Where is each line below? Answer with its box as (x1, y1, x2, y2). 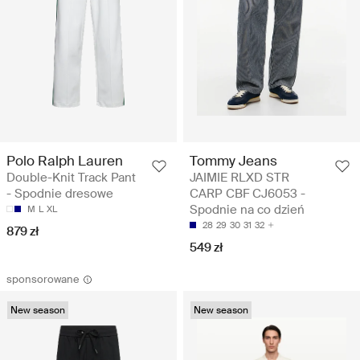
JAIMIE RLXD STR (190, 169, 289, 186)
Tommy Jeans (190, 151, 277, 170)
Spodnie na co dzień (190, 201, 305, 218)
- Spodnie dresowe (6, 185, 113, 202)
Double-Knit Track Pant (6, 169, 136, 186)
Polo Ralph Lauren (6, 151, 123, 170)
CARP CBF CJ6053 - (190, 185, 305, 202)
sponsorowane (6, 272, 80, 286)
